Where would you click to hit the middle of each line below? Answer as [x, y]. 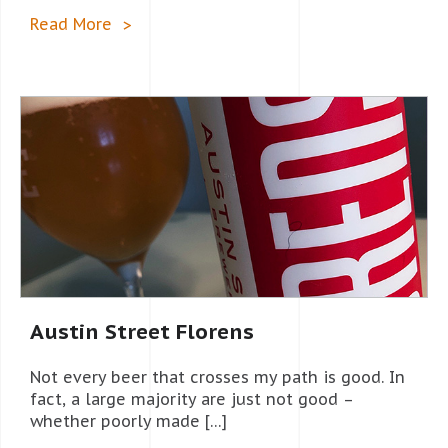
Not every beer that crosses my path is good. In [217, 376]
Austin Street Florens [142, 331]
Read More [71, 23]
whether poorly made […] [128, 420]
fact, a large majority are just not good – [191, 398]
